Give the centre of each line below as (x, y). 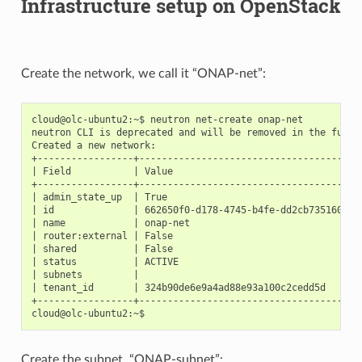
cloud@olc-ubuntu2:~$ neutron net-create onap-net (167, 119)
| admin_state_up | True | (195, 197)
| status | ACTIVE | (195, 261)
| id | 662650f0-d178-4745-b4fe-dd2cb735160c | (195, 210)
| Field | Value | (195, 171)
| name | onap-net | (195, 223)
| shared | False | (195, 248)
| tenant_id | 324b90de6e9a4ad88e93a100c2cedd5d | (195, 287)
